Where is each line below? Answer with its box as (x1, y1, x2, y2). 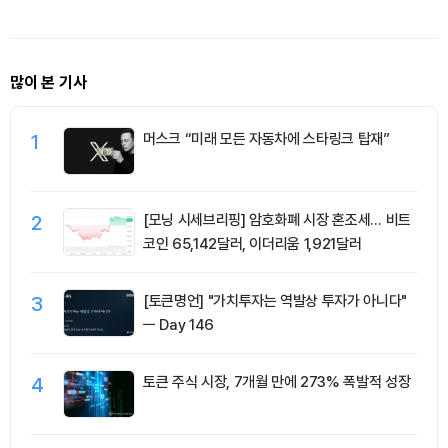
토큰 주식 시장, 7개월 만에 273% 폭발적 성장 (143, 373, 411, 392)
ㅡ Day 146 (143, 316, 214, 335)
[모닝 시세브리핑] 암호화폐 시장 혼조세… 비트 (143, 211, 411, 230)
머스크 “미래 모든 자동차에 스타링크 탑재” (143, 130, 390, 149)
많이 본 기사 (10, 73, 87, 93)
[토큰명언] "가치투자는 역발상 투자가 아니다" (143, 292, 407, 311)
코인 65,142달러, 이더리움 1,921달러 (143, 235, 362, 254)
